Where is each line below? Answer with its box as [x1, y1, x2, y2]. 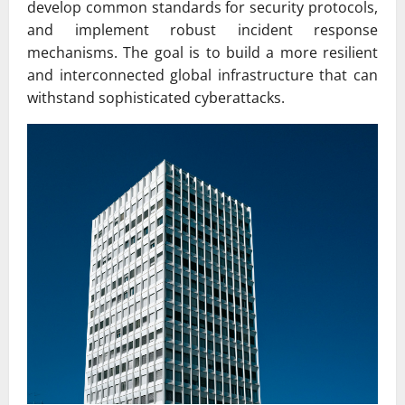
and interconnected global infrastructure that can [27, 64, 378, 85]
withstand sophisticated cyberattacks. [27, 87, 285, 108]
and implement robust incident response [27, 19, 378, 40]
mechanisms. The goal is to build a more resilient [27, 42, 378, 62]
